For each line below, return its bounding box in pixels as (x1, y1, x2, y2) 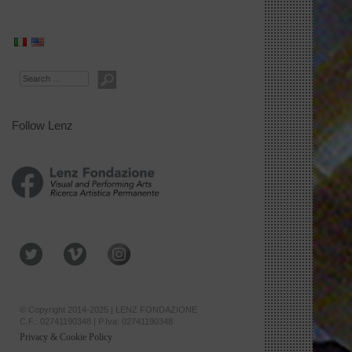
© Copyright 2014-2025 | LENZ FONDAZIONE (20, 305, 197, 315)
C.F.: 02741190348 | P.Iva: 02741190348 (20, 317, 173, 327)
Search (88, 70, 119, 82)
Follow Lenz (12, 119, 73, 133)
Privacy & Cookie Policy (20, 332, 112, 343)
